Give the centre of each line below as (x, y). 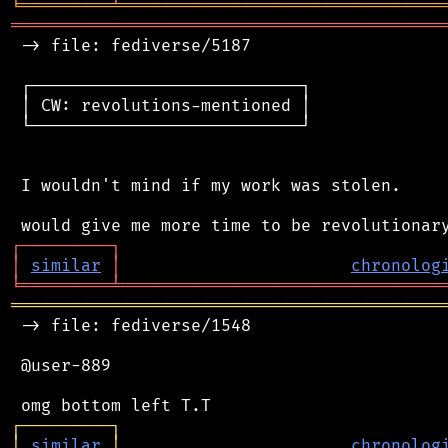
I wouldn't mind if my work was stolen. (206, 185)
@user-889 (61, 365)
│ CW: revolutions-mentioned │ (161, 105)
